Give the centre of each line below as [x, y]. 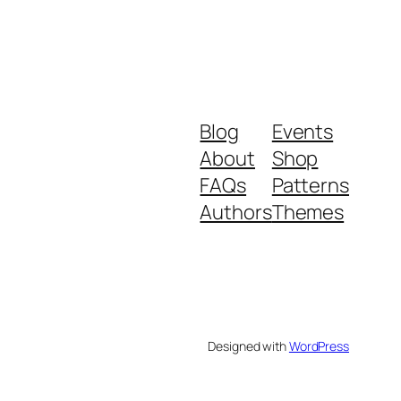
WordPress [319, 346]
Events [303, 131]
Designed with [248, 346]
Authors [236, 212]
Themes [308, 212]
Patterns [310, 185]
